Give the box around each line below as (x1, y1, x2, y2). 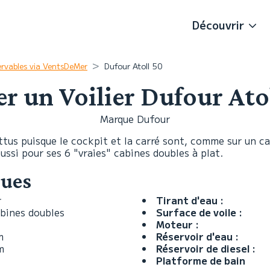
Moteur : (156, 217, 199, 231)
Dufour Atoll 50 (104, 60, 162, 72)
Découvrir (192, 16, 244, 33)
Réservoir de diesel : (156, 241, 256, 256)
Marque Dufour (100, 111, 170, 126)
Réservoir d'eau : (156, 229, 239, 243)
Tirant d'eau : (156, 193, 224, 207)
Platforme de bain (156, 253, 245, 268)
